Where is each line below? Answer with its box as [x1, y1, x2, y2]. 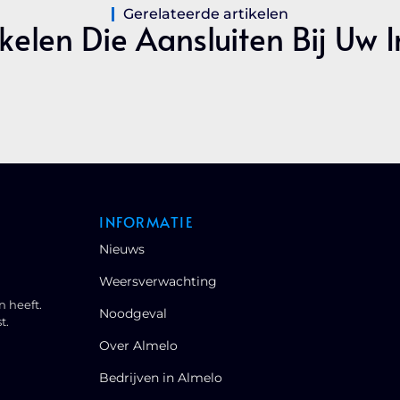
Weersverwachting [99, 272, 218, 289]
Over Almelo [99, 337, 179, 354]
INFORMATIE [99, 211, 194, 231]
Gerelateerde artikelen [123, 5, 288, 23]
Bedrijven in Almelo [99, 369, 223, 386]
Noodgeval [99, 304, 168, 321]
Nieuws [99, 240, 146, 257]
